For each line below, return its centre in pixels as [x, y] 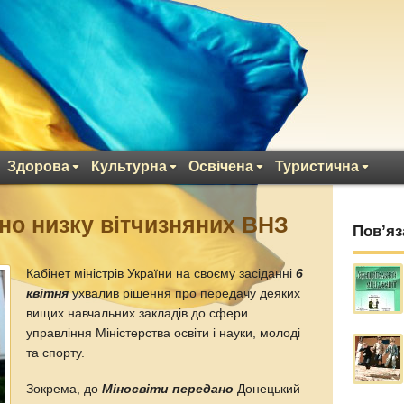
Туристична [317, 166]
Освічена [221, 166]
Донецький [267, 389]
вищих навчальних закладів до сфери [138, 313]
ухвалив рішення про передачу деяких [185, 294]
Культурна [129, 166]
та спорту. [56, 353]
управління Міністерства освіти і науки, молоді [164, 333]
